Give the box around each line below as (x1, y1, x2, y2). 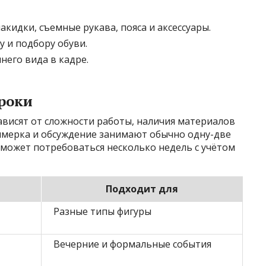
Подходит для (106, 182, 178, 196)
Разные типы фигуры (53, 205, 151, 218)
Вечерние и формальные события (53, 237, 211, 251)
